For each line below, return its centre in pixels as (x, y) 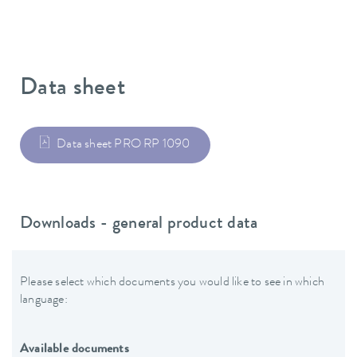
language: (44, 300)
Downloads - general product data (139, 225)
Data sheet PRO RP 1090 (124, 145)
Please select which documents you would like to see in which (173, 282)
